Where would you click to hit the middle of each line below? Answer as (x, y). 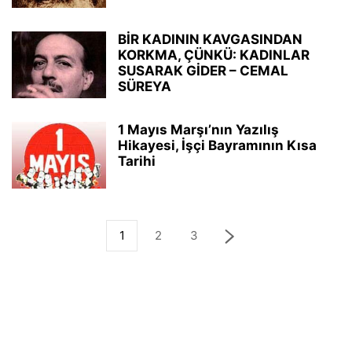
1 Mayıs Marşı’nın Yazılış (198, 130)
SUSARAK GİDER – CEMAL (203, 71)
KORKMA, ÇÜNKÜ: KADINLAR (214, 55)
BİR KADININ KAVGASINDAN (210, 39)
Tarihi (137, 161)
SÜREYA (145, 86)
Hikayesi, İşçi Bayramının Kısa (217, 145)
